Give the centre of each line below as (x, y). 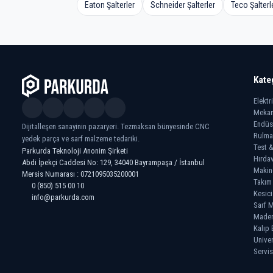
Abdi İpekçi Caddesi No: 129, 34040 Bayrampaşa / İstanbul (113, 163)
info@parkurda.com (63, 197)
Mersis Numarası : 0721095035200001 (80, 174)
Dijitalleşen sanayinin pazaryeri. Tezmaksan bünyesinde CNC (116, 127)
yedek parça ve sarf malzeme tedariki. (81, 139)
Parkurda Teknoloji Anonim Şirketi (75, 151)
